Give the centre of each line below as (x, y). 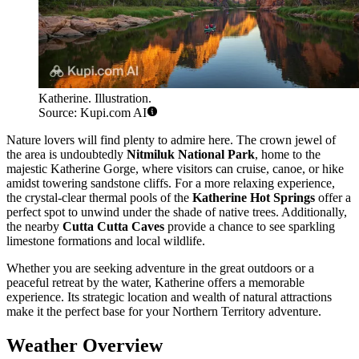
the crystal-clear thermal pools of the (99, 198)
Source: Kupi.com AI (93, 113)
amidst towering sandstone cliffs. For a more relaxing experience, (171, 184)
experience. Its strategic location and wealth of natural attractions (169, 297)
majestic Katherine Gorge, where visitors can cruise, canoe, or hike (175, 169)
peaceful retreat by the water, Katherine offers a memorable (155, 283)
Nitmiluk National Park (191, 155)
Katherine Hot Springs (254, 198)
